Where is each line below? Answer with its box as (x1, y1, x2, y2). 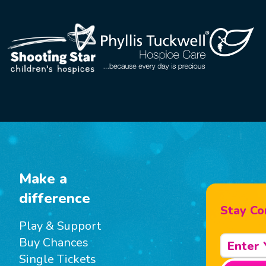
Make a (19, 169, 68, 188)
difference (19, 189, 91, 208)
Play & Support (19, 218, 102, 234)
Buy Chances (19, 235, 89, 251)
